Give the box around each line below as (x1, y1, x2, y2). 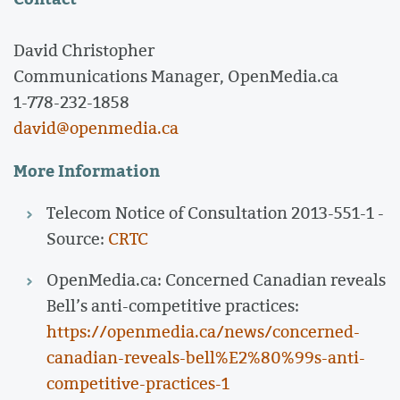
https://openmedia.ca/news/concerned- (46, 319, 360, 343)
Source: (46, 226, 108, 250)
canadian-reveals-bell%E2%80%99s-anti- (46, 345, 365, 369)
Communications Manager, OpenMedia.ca (13, 64, 338, 88)
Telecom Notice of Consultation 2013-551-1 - (46, 200, 384, 224)
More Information (13, 157, 160, 183)
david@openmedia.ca (13, 116, 179, 140)
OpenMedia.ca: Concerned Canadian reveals (46, 267, 386, 291)
